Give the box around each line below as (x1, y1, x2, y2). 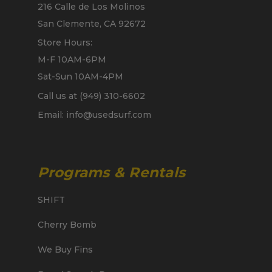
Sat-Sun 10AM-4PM (37, 71, 123, 83)
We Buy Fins (37, 243, 93, 255)
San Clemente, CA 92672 (37, 18, 146, 29)
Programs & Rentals (37, 163, 186, 181)
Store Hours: (37, 37, 92, 49)
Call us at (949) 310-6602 (37, 90, 145, 101)
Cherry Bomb (37, 219, 97, 230)
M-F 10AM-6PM (37, 54, 106, 66)
